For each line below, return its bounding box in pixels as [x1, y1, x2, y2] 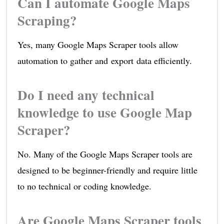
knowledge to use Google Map [17, 102, 192, 122]
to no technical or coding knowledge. [17, 180, 151, 192]
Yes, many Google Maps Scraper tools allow [17, 38, 178, 51]
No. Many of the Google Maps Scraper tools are [17, 148, 192, 160]
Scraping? [17, 10, 77, 30]
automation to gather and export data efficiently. [17, 54, 192, 67]
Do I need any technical [17, 85, 154, 105]
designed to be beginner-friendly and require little [17, 164, 197, 176]
